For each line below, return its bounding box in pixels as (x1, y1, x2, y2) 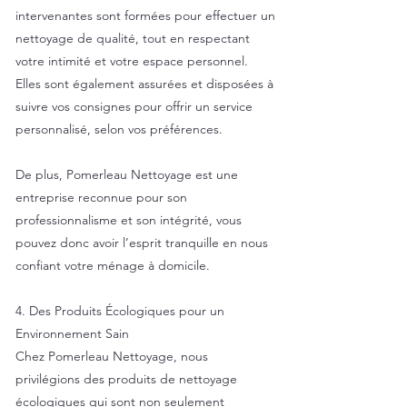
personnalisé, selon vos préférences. (15, 121, 223, 137)
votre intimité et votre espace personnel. (15, 53, 248, 69)
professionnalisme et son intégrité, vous (15, 212, 242, 228)
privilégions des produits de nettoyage (15, 371, 237, 387)
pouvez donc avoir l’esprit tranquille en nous (15, 234, 268, 251)
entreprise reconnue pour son (15, 189, 187, 205)
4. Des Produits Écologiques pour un (15, 303, 224, 319)
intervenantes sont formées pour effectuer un (15, 7, 275, 24)
